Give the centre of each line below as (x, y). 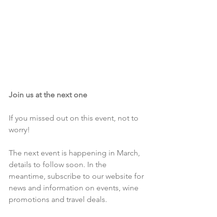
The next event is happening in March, (75, 153)
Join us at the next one (48, 94)
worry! (19, 129)
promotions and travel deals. (58, 199)
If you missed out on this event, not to (75, 118)
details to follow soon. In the (59, 164)
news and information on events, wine (75, 187)
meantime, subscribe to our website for (77, 176)
